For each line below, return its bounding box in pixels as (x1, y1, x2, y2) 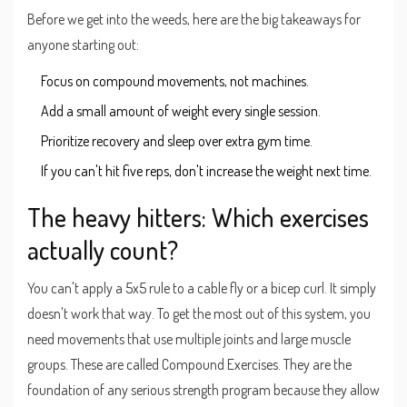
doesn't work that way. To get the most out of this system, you (27, 304, 371, 323)
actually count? (27, 233, 178, 267)
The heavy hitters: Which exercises (27, 201, 369, 234)
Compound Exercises (162, 355, 278, 374)
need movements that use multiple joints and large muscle (27, 330, 351, 349)
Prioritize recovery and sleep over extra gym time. (41, 132, 313, 151)
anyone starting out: (27, 35, 139, 55)
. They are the (278, 355, 352, 374)
